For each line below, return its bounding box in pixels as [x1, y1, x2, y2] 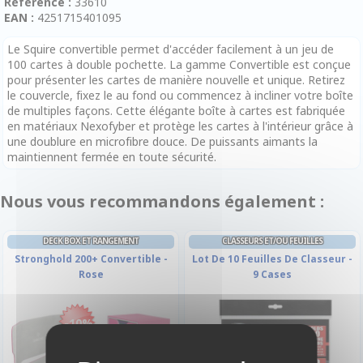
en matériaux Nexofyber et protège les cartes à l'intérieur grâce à [7, 117, 353, 134]
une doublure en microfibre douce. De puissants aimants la [7, 133, 318, 149]
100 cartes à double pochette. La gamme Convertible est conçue [7, 56, 351, 72]
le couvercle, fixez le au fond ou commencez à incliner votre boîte [7, 87, 353, 103]
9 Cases [253, 267, 292, 281]
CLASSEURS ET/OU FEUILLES [222, 234, 322, 246]
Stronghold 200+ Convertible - [14, 251, 168, 266]
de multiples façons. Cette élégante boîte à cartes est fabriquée [7, 102, 345, 118]
